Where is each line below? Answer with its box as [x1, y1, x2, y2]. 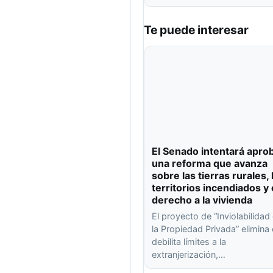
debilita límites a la [152, 236, 226, 247]
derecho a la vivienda [152, 194, 252, 207]
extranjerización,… [152, 249, 225, 260]
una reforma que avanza [152, 157, 268, 170]
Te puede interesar [144, 23, 249, 38]
